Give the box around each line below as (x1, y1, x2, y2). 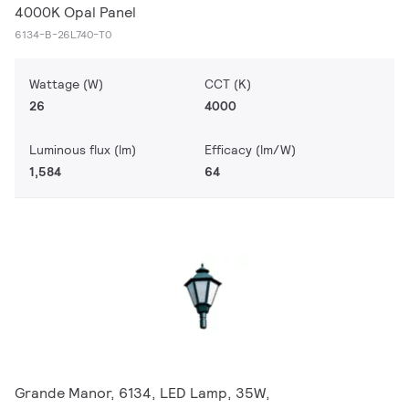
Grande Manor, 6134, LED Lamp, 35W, (15, 383, 270, 403)
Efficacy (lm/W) (204, 142, 296, 158)
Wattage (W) (29, 76, 103, 92)
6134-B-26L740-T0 (15, 27, 111, 41)
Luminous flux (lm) (29, 142, 136, 158)
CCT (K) (204, 76, 251, 92)
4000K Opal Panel (15, 3, 136, 22)
